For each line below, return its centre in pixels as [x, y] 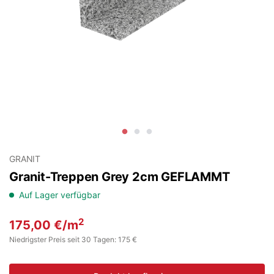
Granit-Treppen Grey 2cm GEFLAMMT [120, 177]
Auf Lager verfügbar [60, 195]
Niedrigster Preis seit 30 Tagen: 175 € [73, 239]
